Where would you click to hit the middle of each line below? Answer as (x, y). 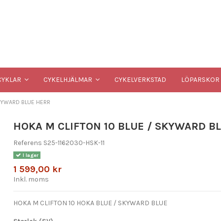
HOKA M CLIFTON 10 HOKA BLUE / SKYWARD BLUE (91, 203)
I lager (30, 155)
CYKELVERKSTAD (140, 79)
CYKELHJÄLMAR (68, 80)
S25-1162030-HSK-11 (74, 143)
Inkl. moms (31, 179)
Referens (28, 143)
